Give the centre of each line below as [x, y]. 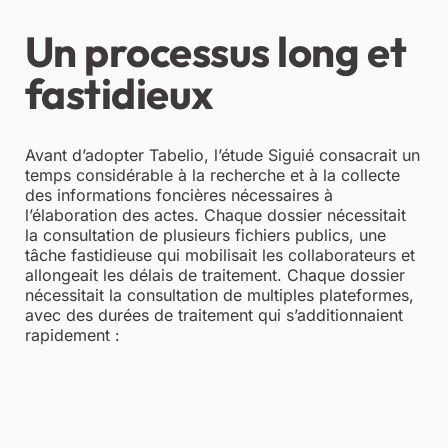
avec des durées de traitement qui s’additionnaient [213, 314]
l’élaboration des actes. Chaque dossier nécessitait [215, 214]
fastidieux [119, 93]
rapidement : [72, 334]
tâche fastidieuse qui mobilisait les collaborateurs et [219, 254]
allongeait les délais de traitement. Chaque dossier [214, 274]
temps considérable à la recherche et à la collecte [212, 174]
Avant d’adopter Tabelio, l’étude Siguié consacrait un [222, 154]
